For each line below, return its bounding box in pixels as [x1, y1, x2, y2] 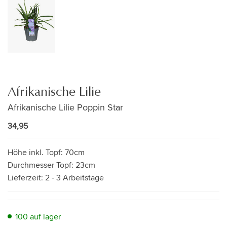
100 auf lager [15, 210, 61, 222]
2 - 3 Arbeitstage [45, 171, 104, 183]
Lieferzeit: [8, 171, 45, 183]
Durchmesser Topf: [8, 159, 75, 171]
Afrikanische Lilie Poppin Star [8, 100, 123, 113]
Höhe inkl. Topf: [8, 146, 65, 158]
